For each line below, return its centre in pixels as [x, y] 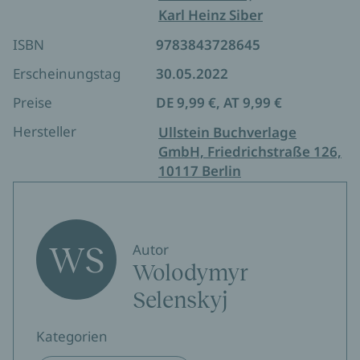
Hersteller [45, 131]
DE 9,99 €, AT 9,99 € [219, 102]
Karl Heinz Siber [211, 15]
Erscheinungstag [67, 74]
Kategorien [72, 336]
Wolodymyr [190, 273]
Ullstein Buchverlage [227, 132]
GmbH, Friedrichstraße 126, [250, 151]
